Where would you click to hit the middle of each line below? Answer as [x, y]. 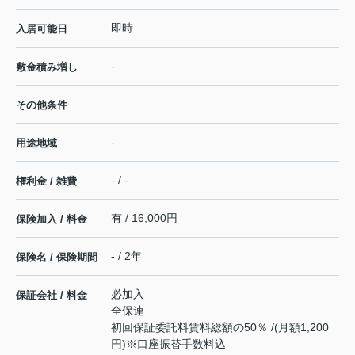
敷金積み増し [47, 67]
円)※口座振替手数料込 [168, 344]
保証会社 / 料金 [52, 295]
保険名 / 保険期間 [57, 257]
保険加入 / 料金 [52, 219]
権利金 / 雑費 [46, 181]
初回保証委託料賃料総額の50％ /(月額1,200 [220, 327]
